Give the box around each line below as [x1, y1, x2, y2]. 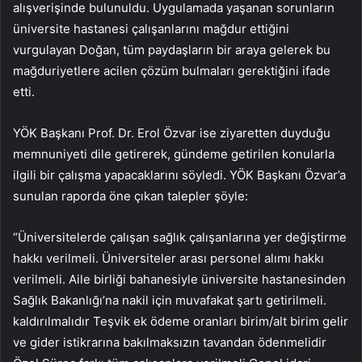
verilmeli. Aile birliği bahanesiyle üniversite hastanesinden [13, 271, 346, 288]
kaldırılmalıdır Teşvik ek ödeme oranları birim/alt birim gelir [13, 314, 348, 330]
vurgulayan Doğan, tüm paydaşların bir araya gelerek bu [13, 42, 330, 58]
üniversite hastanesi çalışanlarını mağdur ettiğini [13, 21, 289, 37]
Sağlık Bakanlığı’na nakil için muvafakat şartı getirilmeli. [13, 293, 326, 309]
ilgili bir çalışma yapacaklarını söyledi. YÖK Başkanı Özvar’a [13, 167, 346, 183]
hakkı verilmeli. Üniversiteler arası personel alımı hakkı [13, 250, 324, 267]
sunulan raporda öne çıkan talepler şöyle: [13, 188, 248, 204]
